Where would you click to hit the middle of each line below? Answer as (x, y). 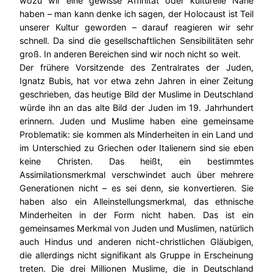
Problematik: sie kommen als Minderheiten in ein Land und (136, 135)
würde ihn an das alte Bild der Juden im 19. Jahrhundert (136, 108)
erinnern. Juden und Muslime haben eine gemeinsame (136, 121)
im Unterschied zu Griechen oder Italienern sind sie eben (136, 148)
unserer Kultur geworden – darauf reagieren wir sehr (136, 27)
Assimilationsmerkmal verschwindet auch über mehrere (136, 175)
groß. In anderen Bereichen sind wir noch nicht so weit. (130, 54)
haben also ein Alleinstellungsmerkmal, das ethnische (136, 202)
